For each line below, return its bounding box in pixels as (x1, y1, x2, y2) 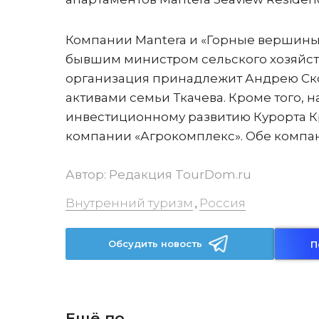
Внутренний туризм (66, 196, 193, 210)
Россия (199, 196, 246, 210)
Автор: (66, 167, 109, 182)
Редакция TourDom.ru (109, 167, 251, 182)
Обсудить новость (108, 238, 203, 249)
